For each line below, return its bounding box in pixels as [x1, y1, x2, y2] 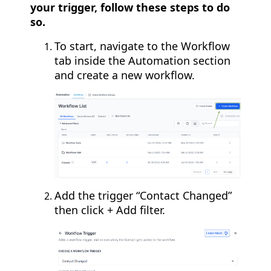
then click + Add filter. [54, 203, 165, 218]
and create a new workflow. [54, 68, 195, 83]
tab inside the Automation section [54, 53, 230, 68]
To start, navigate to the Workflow [54, 39, 230, 54]
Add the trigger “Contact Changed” [54, 188, 232, 203]
